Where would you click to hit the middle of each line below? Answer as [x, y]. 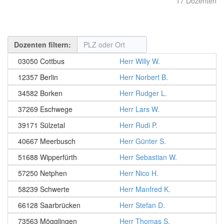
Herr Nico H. [139, 173]
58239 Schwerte [44, 189]
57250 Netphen [42, 173]
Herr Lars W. [139, 109]
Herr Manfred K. [145, 189]
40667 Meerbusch [47, 141]
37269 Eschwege [45, 109]
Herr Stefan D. [142, 205]
